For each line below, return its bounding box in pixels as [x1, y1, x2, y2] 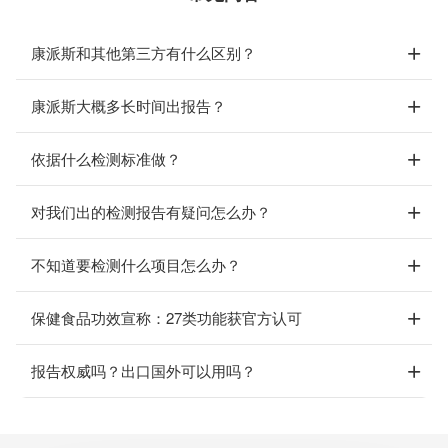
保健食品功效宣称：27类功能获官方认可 [31, 307, 302, 328]
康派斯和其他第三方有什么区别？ [31, 42, 256, 63]
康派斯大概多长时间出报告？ [31, 95, 226, 116]
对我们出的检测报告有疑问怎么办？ [31, 201, 271, 222]
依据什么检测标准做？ [31, 148, 181, 169]
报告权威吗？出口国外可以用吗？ [31, 360, 256, 381]
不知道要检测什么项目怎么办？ [31, 254, 241, 275]
